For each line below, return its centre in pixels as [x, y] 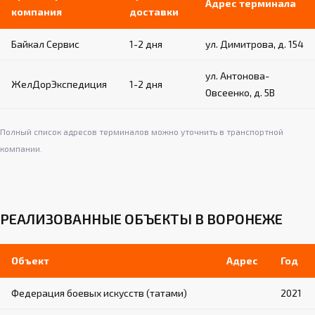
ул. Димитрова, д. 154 [255, 44]
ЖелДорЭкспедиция [59, 84]
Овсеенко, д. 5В [240, 92]
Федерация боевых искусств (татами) [99, 292]
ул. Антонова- [237, 75]
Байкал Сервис [45, 44]
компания [37, 11]
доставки [154, 11]
